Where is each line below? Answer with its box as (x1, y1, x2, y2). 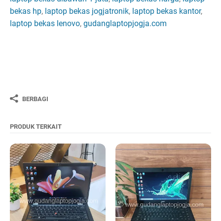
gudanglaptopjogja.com (83, 19, 167, 29)
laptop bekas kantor (132, 6, 201, 16)
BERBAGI (22, 95, 48, 103)
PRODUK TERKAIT (10, 123, 62, 131)
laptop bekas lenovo (10, 19, 80, 29)
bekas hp (10, 6, 41, 16)
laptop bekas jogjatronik (45, 6, 129, 16)
